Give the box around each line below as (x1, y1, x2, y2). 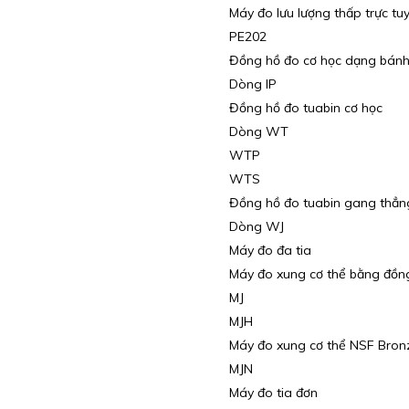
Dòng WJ (228, 218, 284, 236)
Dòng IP (228, 76, 277, 93)
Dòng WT (228, 123, 288, 141)
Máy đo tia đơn (228, 384, 318, 402)
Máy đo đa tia (228, 242, 311, 259)
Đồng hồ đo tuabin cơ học (228, 100, 383, 117)
